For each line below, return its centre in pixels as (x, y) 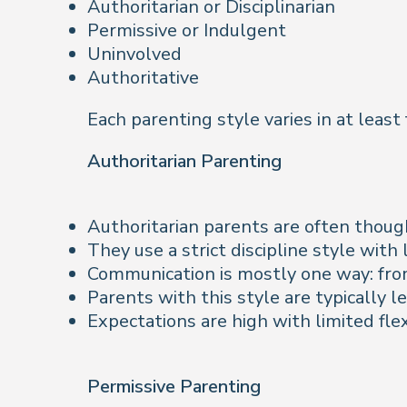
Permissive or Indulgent (187, 30)
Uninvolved (134, 54)
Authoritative (143, 78)
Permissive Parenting (174, 387)
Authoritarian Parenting (184, 161)
